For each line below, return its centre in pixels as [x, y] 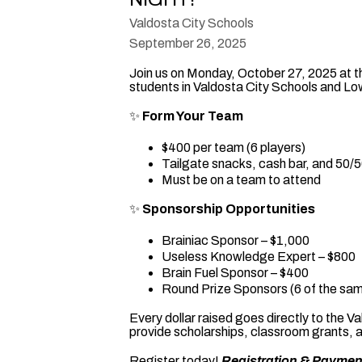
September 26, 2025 [188, 43]
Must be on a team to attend [241, 180]
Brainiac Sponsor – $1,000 [236, 240]
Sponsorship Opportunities [229, 209]
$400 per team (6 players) [234, 147]
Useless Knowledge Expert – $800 [259, 257]
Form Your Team [192, 116]
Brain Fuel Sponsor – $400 [235, 273]
